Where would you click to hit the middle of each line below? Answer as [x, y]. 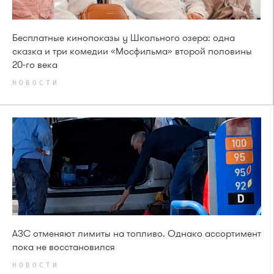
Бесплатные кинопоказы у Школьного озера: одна [124, 38]
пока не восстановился [64, 247]
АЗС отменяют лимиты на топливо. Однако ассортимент [137, 234]
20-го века [35, 65]
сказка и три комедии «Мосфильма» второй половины [132, 52]
